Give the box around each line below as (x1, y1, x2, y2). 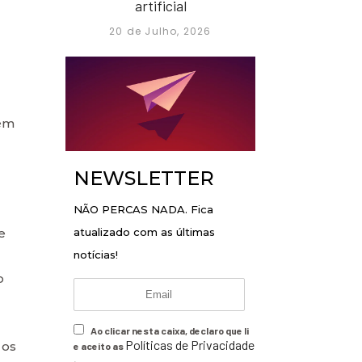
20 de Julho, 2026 (109, 23, 212, 38)
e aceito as (74, 340, 125, 352)
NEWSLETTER (74, 166, 214, 191)
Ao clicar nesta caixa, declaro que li (89, 325, 249, 337)
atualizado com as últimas (74, 225, 215, 239)
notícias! (74, 248, 118, 262)
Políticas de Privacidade (125, 337, 255, 353)
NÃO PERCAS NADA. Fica (74, 203, 213, 217)
